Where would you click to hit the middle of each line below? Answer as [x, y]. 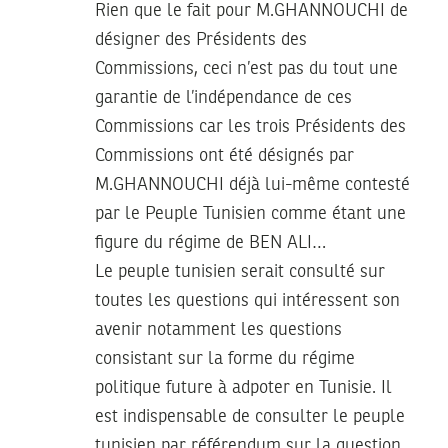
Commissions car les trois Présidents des [250, 126]
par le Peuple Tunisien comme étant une [250, 213]
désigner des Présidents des [201, 39]
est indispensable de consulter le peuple [250, 416]
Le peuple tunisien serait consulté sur [240, 271]
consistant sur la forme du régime [225, 358]
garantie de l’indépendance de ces [223, 97]
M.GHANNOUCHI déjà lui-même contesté [252, 184]
